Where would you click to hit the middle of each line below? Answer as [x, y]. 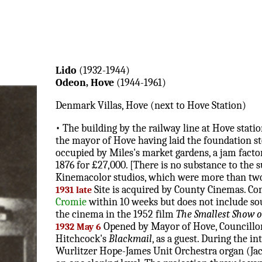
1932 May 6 [78, 227]
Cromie [71, 202]
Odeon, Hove [85, 83]
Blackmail [130, 239]
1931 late [74, 190]
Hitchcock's [82, 239]
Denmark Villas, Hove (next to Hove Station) [151, 106]
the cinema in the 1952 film [116, 215]
